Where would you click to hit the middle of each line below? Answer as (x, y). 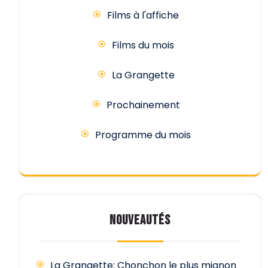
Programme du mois (143, 135)
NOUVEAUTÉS (140, 220)
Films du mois (143, 45)
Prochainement (143, 105)
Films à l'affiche (143, 16)
